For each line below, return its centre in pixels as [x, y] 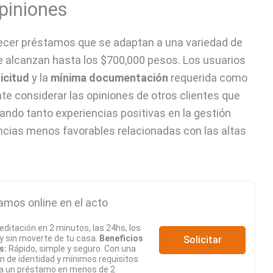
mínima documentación [109, 78]
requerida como [208, 78]
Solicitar [202, 239]
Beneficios [121, 239]
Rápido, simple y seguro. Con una [71, 249]
